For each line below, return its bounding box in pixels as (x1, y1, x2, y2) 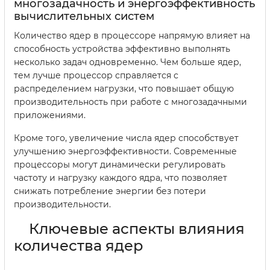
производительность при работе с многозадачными (14, 96, 247, 107)
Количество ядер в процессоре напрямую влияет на (14, 30, 250, 41)
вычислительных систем (14, 9, 154, 23)
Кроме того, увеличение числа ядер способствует (14, 132, 239, 143)
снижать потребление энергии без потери (14, 185, 206, 196)
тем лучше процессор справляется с (14, 69, 178, 81)
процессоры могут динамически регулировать (14, 159, 225, 170)
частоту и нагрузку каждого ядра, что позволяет (14, 172, 227, 183)
